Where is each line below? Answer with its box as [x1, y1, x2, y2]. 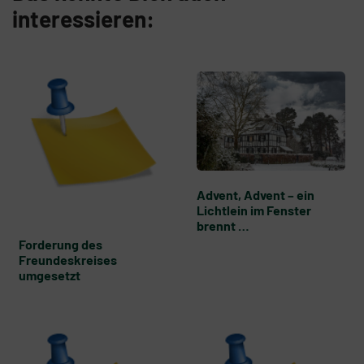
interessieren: [12, 5, 154, 33]
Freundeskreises [19, 252, 117, 268]
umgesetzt [19, 267, 80, 284]
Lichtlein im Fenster [197, 202, 311, 219]
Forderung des [19, 236, 102, 253]
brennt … [197, 218, 249, 234]
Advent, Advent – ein [197, 187, 314, 203]
